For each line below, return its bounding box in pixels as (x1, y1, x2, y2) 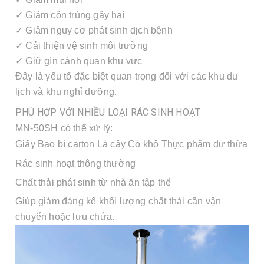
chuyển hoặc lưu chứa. (15, 211, 115, 222)
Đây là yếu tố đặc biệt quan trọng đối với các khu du (15, 71, 238, 82)
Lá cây (97, 139, 126, 150)
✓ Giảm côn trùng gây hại (15, 10, 125, 21)
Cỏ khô (128, 139, 159, 150)
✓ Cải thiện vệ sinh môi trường (15, 41, 148, 51)
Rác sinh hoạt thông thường (15, 158, 136, 169)
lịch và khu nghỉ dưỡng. (15, 87, 117, 97)
